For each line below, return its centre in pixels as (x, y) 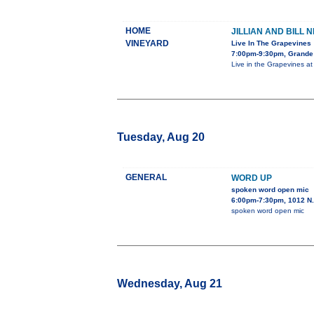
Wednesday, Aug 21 (170, 284)
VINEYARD (147, 44)
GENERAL (146, 178)
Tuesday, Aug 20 (161, 137)
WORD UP (252, 178)
